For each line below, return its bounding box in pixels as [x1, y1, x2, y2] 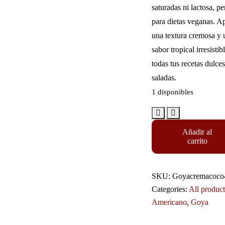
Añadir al [182, 128, 212, 136]
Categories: [151, 185, 189, 193]
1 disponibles [151, 88, 193, 96]
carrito [187, 137, 207, 145]
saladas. [151, 73, 176, 82]
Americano [151, 198, 187, 206]
